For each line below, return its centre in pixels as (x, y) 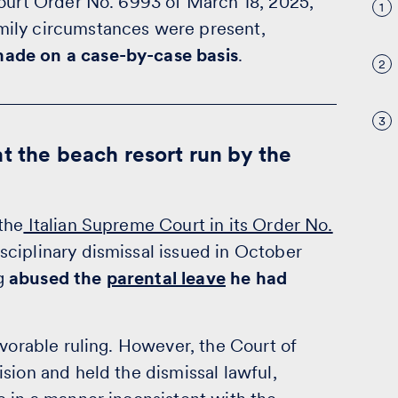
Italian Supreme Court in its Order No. (178, 225)
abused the (57, 278)
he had (256, 278)
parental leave (166, 278)
